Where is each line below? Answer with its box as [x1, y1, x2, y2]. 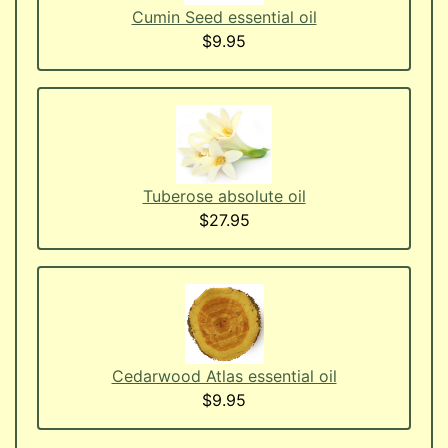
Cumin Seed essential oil [131, 6, 317, 27]
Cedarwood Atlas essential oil [111, 365, 337, 386]
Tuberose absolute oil [142, 186, 306, 207]
